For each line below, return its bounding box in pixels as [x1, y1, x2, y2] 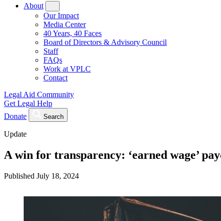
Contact [43, 74, 68, 82]
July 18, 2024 [37, 171, 79, 180]
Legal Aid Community [4, 90, 74, 99]
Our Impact [43, 11, 79, 20]
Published [4, 171, 37, 180]
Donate [4, 112, 27, 120]
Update [4, 130, 27, 138]
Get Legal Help [4, 99, 52, 108]
